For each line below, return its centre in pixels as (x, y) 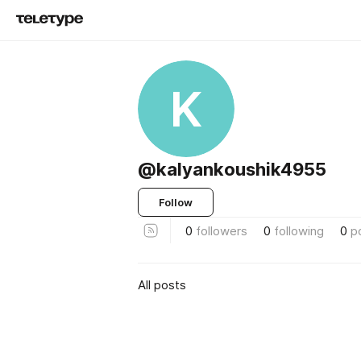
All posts (162, 284)
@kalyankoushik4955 (232, 169)
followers (222, 230)
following (299, 230)
